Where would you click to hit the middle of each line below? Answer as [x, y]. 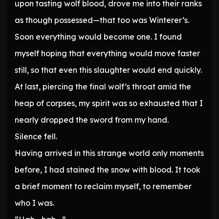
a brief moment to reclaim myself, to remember [103, 186]
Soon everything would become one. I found [98, 37]
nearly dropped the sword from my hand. [92, 120]
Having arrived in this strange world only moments [109, 153]
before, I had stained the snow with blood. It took [108, 170]
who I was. [34, 203]
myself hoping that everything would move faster [107, 54]
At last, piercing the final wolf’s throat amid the [103, 87]
